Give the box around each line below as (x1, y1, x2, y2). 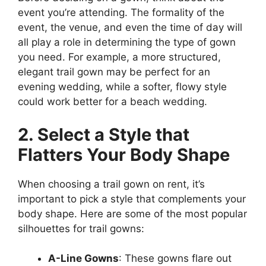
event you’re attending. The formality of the (18, 7, 224, 19)
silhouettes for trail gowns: (18, 222, 144, 235)
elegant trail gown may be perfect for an (18, 66, 210, 78)
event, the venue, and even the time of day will (18, 21, 242, 34)
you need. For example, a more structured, (18, 51, 221, 64)
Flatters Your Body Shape (18, 144, 230, 165)
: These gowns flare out (119, 252, 232, 265)
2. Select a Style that (18, 123, 189, 145)
